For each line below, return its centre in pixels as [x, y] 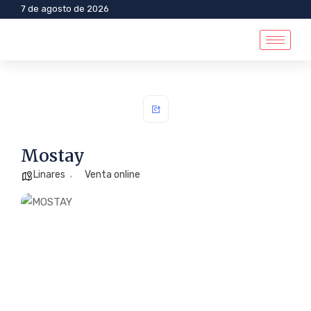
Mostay [53, 156]
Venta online [112, 175]
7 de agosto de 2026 [65, 9]
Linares [49, 175]
